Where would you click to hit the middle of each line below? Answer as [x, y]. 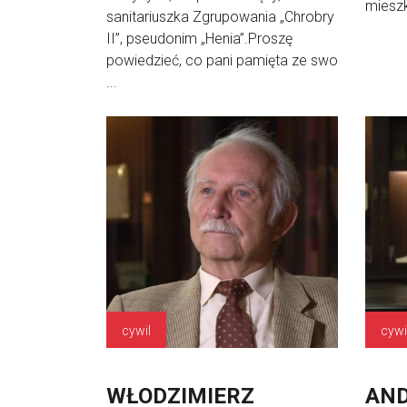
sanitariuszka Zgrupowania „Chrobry [220, 17]
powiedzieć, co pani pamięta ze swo [222, 60]
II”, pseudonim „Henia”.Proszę [199, 39]
